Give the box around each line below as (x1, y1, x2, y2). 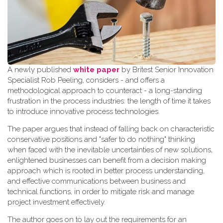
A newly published (7, 65, 73, 74)
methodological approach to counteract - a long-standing (7, 86, 202, 95)
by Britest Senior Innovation (119, 65, 214, 74)
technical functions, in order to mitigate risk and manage (7, 187, 194, 196)
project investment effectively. (7, 197, 106, 207)
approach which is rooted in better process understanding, (7, 166, 205, 175)
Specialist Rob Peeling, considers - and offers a (7, 75, 165, 85)
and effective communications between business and (7, 176, 186, 186)
